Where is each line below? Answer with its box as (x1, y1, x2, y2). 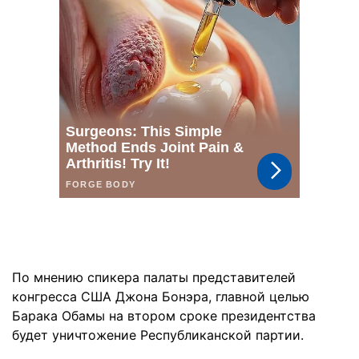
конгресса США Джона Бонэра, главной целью (12, 288, 309, 305)
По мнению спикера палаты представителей (12, 269, 296, 285)
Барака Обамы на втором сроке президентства (12, 308, 316, 324)
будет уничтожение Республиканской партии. (12, 327, 304, 343)
